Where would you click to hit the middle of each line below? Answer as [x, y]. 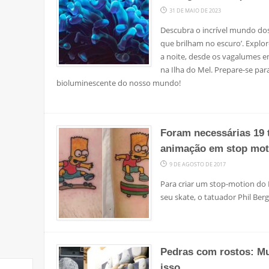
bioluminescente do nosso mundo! [119, 83]
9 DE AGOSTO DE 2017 [198, 165]
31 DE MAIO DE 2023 [195, 11]
